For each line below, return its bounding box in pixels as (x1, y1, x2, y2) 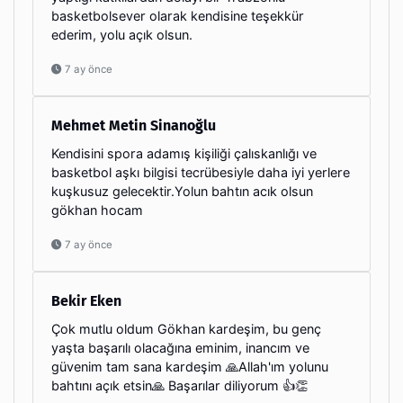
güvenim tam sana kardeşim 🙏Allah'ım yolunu (51, 358, 328, 374)
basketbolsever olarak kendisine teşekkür (51, 7, 304, 23)
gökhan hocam (51, 201, 143, 218)
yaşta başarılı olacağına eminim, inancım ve (51, 339, 309, 355)
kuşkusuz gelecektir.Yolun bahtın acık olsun (51, 183, 313, 199)
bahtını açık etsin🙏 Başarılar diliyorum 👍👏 (51, 377, 308, 393)
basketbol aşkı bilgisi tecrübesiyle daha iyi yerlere (51, 164, 350, 180)
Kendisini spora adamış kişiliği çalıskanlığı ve (51, 145, 317, 161)
